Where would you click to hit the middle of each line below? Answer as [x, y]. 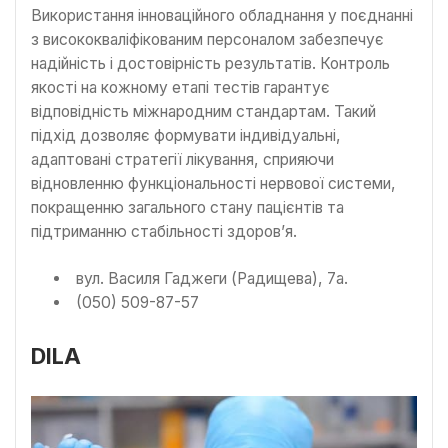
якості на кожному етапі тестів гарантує [180, 87]
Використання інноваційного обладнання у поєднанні [222, 15]
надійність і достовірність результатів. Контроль [210, 63]
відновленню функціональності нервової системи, [213, 183]
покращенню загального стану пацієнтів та [187, 207]
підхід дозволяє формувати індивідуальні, [186, 135]
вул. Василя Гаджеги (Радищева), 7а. [211, 279]
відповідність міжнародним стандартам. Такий [203, 111]
